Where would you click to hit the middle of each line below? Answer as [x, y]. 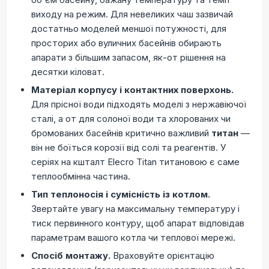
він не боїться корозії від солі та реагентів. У [128, 147]
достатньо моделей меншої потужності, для [129, 29]
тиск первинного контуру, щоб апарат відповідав [138, 223]
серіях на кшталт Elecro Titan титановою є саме [135, 162]
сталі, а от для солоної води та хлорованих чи [131, 119]
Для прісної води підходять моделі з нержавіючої [139, 104]
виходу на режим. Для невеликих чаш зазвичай [132, 14]
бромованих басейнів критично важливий [121, 133]
